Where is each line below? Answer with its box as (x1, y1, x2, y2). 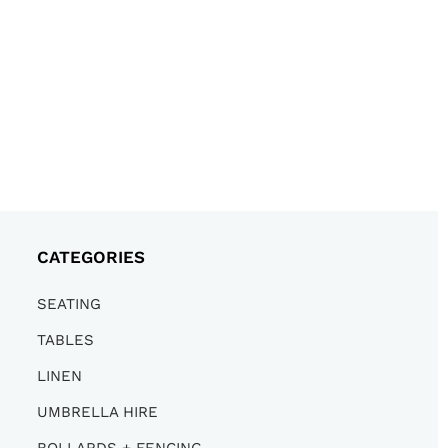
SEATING (36, 295, 101, 314)
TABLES (36, 331, 94, 350)
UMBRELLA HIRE (36, 403, 158, 422)
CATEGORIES (36, 247, 145, 268)
